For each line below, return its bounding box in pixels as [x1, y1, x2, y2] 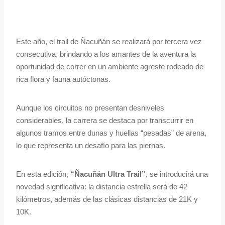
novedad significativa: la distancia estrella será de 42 [16, 182, 187, 191]
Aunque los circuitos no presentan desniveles [16, 103, 164, 113]
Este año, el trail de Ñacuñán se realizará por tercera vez [16, 37, 202, 46]
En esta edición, [16, 170, 70, 179]
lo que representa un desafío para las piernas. [16, 141, 165, 150]
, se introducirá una [146, 170, 208, 179]
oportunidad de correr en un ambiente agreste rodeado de [16, 62, 203, 71]
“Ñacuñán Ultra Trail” [70, 170, 146, 179]
